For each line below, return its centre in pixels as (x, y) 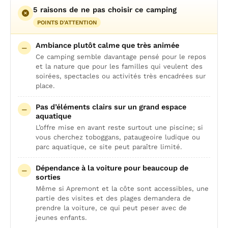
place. (45, 86)
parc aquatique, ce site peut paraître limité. (109, 147)
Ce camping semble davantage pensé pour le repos (121, 57)
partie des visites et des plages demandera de (113, 198)
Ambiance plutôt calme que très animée (107, 45)
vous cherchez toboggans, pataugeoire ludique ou (118, 137)
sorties (48, 177)
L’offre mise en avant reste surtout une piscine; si (119, 127)
